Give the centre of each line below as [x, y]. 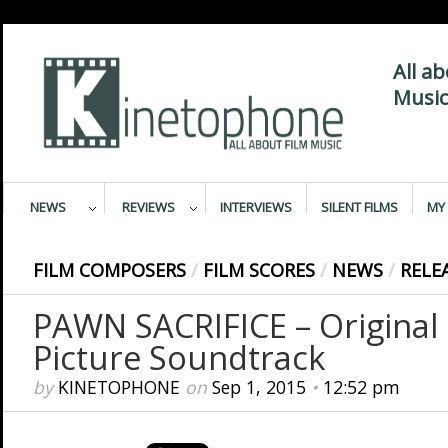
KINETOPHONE [118, 387]
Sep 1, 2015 [258, 387]
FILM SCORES [258, 270]
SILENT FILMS [359, 207]
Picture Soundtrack [178, 357]
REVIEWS [148, 207]
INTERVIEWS [255, 207]
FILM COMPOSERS [109, 270]
